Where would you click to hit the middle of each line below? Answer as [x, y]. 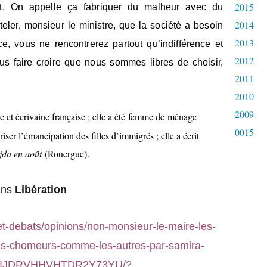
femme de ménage [161, 117]
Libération [41, 190]
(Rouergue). [67, 153]
